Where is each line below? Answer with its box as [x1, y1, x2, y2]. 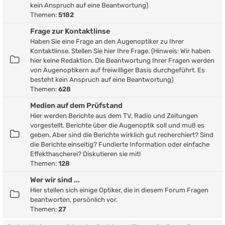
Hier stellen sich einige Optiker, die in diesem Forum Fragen [30, 186, 208, 194]
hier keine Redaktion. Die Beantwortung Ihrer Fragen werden [30, 56, 214, 64]
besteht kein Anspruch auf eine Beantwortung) [30, 75, 173, 83]
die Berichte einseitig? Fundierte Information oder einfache [30, 140, 209, 148]
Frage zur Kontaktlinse [30, 26, 110, 36]
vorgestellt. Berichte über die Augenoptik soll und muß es [30, 121, 204, 129]
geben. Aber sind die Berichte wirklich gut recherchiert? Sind [30, 131, 213, 139]
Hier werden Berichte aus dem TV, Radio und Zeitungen [30, 111, 198, 120]
